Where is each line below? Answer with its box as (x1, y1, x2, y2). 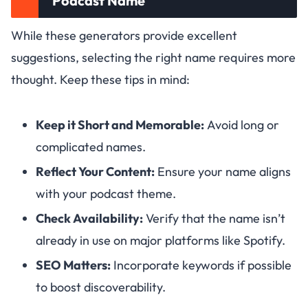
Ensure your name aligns (155, 164, 291, 180)
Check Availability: (36, 210, 143, 227)
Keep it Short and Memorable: (36, 117, 204, 133)
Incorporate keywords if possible (111, 257, 291, 274)
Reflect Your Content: (36, 164, 155, 180)
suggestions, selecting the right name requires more (11, 49, 296, 66)
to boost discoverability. (36, 279, 166, 296)
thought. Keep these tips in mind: (11, 71, 190, 88)
